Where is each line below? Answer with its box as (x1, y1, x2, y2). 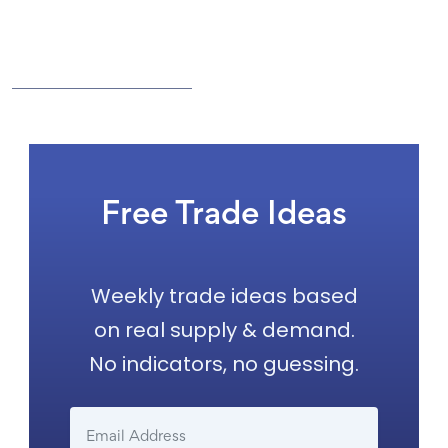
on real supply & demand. (93, 316, 355, 344)
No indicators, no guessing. (89, 350, 359, 378)
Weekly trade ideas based (90, 282, 358, 310)
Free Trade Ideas (101, 201, 347, 231)
